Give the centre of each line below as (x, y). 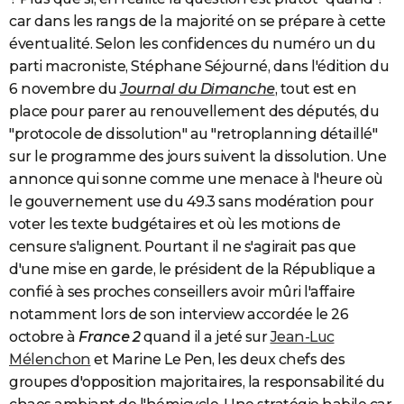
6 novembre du (64, 89)
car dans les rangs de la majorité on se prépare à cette (197, 22)
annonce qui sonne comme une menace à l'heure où (196, 179)
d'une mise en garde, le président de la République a (192, 270)
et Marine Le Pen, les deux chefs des (217, 360)
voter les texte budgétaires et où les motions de (174, 225)
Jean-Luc (302, 337)
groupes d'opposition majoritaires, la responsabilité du (197, 382)
